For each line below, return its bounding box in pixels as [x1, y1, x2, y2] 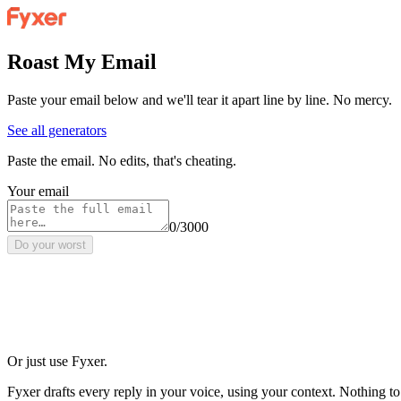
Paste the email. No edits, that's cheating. [7, 152, 236, 168]
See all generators [7, 122, 107, 138]
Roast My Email [7, 49, 157, 73]
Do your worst [14, 237, 86, 252]
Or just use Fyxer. [7, 353, 107, 369]
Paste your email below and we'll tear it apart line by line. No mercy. [7, 91, 392, 107]
